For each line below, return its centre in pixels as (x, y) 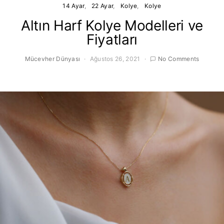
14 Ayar (73, 6)
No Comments (179, 59)
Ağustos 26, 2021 (115, 59)
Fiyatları (112, 39)
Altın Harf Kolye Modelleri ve (112, 25)
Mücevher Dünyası (52, 59)
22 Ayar (102, 6)
